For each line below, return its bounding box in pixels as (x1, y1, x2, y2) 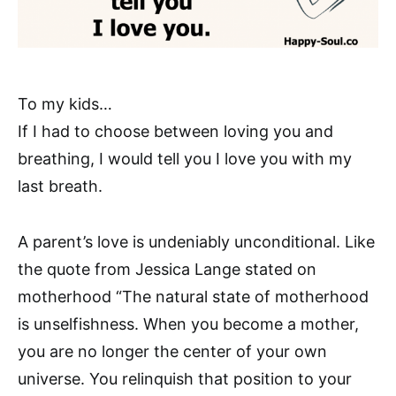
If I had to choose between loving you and (18, 122, 333, 141)
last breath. (18, 177, 103, 196)
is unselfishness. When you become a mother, (18, 315, 359, 334)
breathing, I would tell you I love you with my (18, 149, 352, 169)
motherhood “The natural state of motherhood (18, 287, 369, 307)
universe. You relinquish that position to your (18, 369, 352, 389)
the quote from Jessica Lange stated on (18, 260, 316, 279)
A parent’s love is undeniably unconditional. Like (18, 232, 375, 252)
